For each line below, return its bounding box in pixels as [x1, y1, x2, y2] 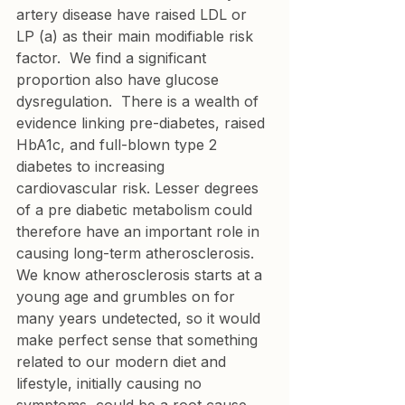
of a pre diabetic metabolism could [16, 201, 257, 219]
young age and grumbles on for [16, 287, 240, 306]
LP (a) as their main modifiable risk [16, 27, 258, 45]
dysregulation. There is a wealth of [16, 92, 263, 110]
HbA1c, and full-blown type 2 [16, 136, 221, 154]
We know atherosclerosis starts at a [16, 266, 267, 284]
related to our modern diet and [16, 353, 231, 371]
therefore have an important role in [16, 222, 264, 240]
